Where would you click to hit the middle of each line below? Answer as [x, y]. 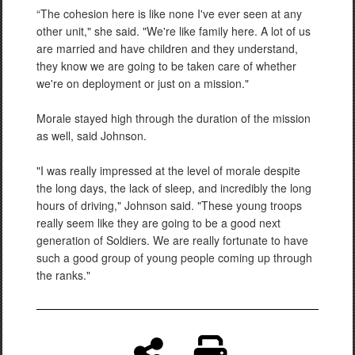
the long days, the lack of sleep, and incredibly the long [174, 188]
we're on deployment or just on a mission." [143, 83]
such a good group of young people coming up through [174, 258]
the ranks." [63, 275]
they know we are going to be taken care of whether [166, 66]
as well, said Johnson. [92, 136]
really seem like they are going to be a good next [158, 223]
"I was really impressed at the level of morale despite [168, 170]
